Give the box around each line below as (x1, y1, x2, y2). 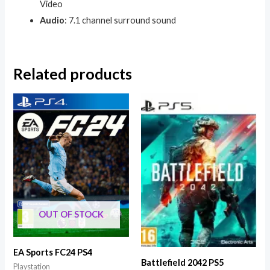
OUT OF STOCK (39, 209, 104, 219)
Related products (13, 64, 133, 83)
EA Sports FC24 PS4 (13, 247, 93, 258)
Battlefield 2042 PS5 (141, 257, 224, 268)
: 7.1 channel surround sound (64, 15, 177, 26)
